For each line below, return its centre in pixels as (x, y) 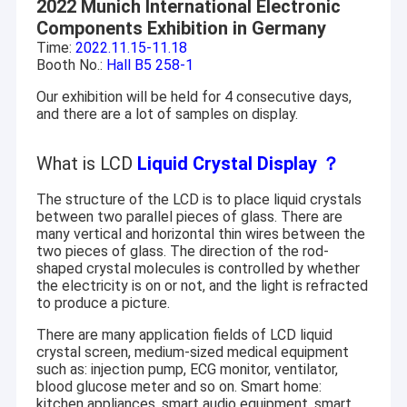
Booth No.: (71, 65)
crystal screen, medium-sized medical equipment (192, 352)
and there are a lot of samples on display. (167, 114)
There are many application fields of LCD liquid (184, 335)
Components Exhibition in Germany (181, 29)
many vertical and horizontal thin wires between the (200, 234)
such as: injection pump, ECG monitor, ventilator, (187, 370)
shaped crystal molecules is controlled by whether (198, 269)
